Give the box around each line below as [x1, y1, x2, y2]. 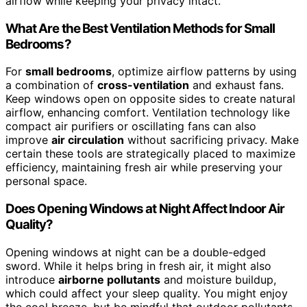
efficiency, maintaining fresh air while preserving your [5, 160, 282, 175]
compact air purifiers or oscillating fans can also [5, 119, 256, 134]
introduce [5, 272, 58, 286]
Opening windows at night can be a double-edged [5, 245, 266, 259]
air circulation [51, 133, 124, 147]
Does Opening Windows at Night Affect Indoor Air [5, 200, 285, 217]
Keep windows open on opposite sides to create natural [5, 92, 295, 106]
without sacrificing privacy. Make [124, 133, 299, 147]
